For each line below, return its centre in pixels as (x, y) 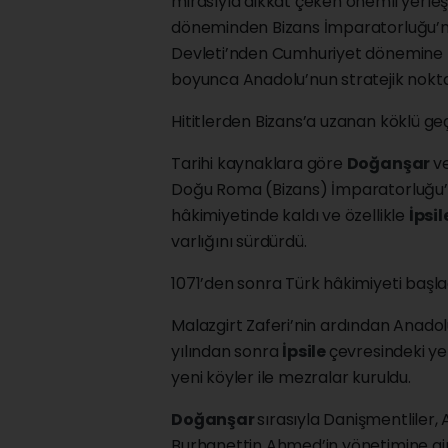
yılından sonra (227, 351)
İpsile (305, 351)
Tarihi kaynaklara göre (259, 163)
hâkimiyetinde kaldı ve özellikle (290, 215)
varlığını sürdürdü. (239, 241)
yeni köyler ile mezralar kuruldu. (291, 377)
